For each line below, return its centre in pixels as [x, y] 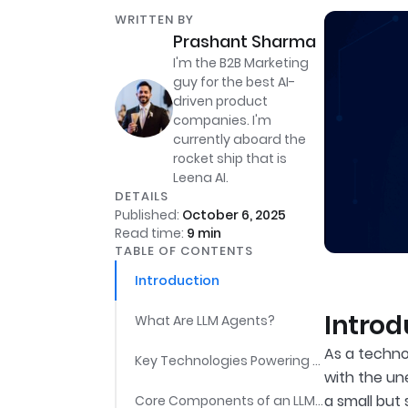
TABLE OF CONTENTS [184, 251]
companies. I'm [222, 120]
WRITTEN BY [154, 20]
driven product [220, 101]
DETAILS [142, 196]
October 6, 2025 [234, 215]
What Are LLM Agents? [205, 321]
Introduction [177, 280]
